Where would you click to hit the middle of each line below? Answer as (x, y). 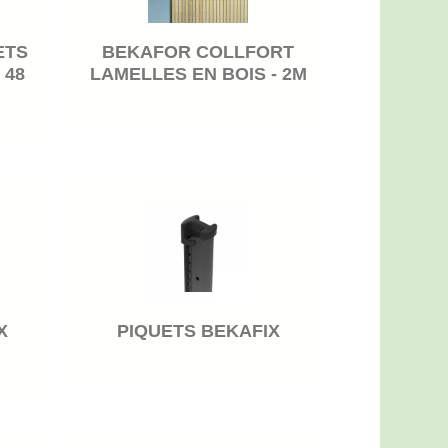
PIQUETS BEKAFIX (198, 330)
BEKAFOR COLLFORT (198, 51)
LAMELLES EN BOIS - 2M (198, 73)
